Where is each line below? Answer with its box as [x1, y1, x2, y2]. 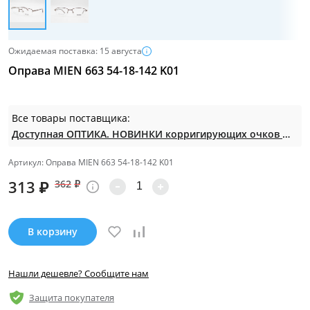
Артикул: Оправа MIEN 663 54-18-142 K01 [8, 156, 174, 168]
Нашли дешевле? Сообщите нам [8, 266, 149, 280]
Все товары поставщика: [12, 111, 133, 125]
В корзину [28, 224, 77, 238]
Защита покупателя [29, 291, 114, 304]
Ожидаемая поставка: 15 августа [8, 44, 142, 57]
